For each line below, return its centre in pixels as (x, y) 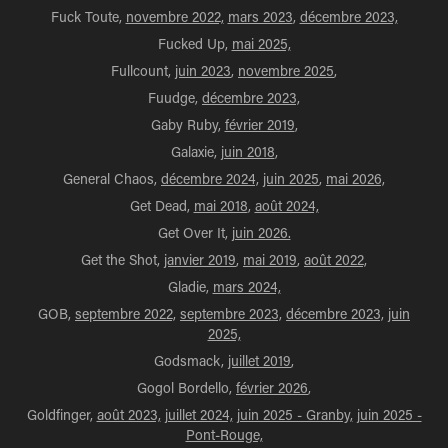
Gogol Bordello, (186, 387)
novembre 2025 (286, 70)
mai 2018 (220, 205)
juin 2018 (247, 151)
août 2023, (128, 414)
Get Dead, (161, 205)
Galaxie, (195, 151)
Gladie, (190, 286)
